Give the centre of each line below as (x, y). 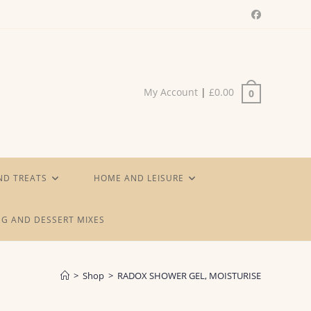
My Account (171, 92)
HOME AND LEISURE (139, 178)
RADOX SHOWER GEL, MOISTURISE (189, 276)
